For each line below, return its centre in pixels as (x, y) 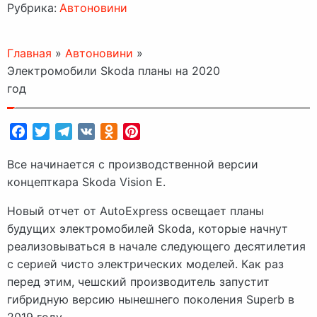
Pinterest (164, 131)
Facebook (53, 131)
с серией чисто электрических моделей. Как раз (145, 264)
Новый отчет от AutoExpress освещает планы (136, 211)
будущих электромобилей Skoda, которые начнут (148, 228)
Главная (29, 53)
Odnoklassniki (155, 131)
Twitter (68, 131)
